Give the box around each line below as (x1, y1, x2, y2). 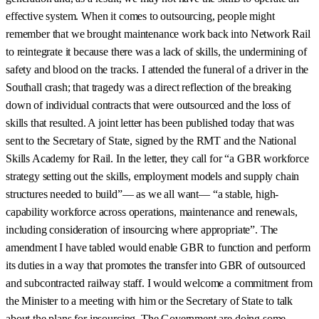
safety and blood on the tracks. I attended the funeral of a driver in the (6, 63, 309, 76)
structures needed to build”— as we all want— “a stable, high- (6, 188, 279, 201)
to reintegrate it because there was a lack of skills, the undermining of (6, 46, 307, 58)
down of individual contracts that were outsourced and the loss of (6, 99, 291, 112)
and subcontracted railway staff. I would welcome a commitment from (6, 277, 313, 290)
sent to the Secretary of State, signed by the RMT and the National (6, 135, 296, 147)
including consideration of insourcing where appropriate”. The (6, 224, 278, 236)
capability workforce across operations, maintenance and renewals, (6, 206, 298, 219)
